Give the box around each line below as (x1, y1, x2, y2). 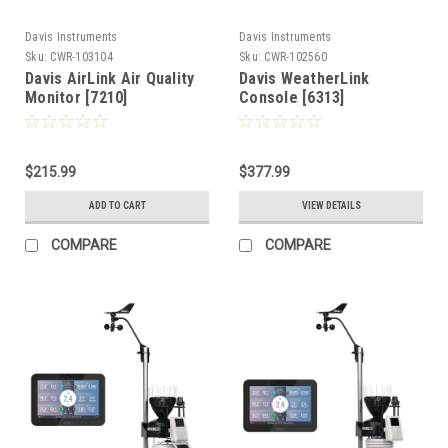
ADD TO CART (88, 200, 146, 211)
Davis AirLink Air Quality (25, 69, 195, 88)
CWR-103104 (50, 50, 113, 64)
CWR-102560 (264, 50, 327, 64)
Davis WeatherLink (239, 69, 370, 88)
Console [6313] (239, 88, 345, 107)
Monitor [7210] (25, 88, 128, 107)
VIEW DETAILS (301, 200, 361, 211)
